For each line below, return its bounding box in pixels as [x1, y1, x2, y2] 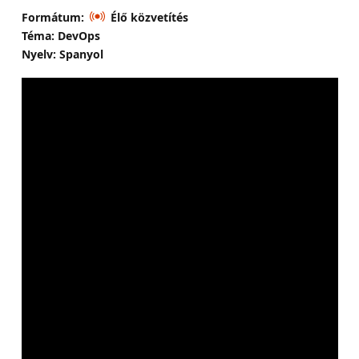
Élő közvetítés [110, 9, 188, 25]
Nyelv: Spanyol [21, 46, 103, 62]
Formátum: [21, 9, 84, 25]
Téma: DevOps [21, 27, 100, 43]
